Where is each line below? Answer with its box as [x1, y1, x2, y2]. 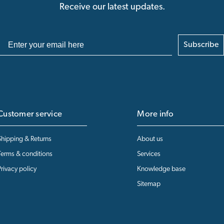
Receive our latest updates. [59, 2, 165, 12]
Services [137, 150, 161, 158]
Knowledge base [137, 165, 186, 173]
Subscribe [183, 40, 219, 49]
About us [137, 135, 163, 143]
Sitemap [137, 180, 161, 188]
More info [137, 109, 174, 118]
